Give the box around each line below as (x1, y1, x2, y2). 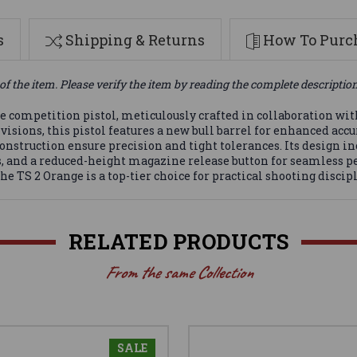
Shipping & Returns (65, 30, 205, 50)
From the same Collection (104, 261, 253, 284)
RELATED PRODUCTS (69, 228, 288, 256)
